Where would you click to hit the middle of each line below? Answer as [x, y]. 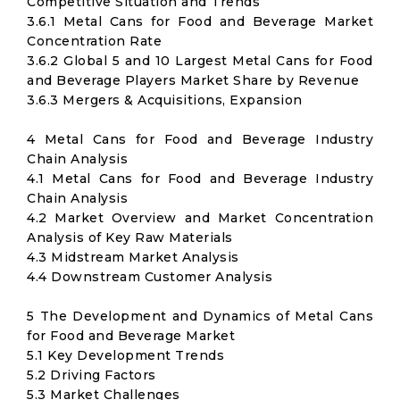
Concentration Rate [94, 41]
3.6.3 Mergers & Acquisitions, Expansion [165, 100]
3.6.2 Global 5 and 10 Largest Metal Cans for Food [200, 61]
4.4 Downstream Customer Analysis [150, 277]
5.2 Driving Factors [92, 375]
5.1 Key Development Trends [125, 355]
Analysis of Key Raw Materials [130, 237]
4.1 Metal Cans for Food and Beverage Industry [200, 179]
